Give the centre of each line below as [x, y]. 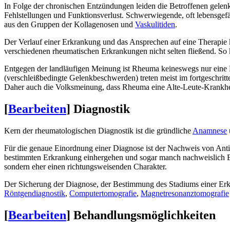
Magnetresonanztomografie [185, 194]
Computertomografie [103, 194]
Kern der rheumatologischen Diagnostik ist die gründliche [98, 131]
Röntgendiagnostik [35, 194]
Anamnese [210, 131]
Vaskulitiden [155, 25]
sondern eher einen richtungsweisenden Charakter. [85, 167]
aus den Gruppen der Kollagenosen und [70, 25]
